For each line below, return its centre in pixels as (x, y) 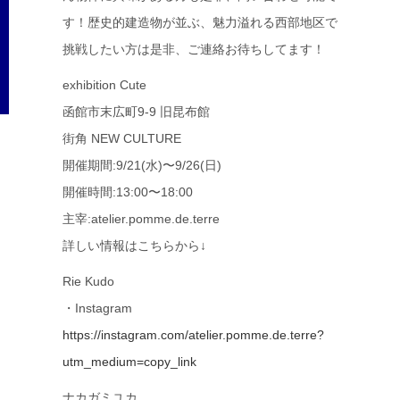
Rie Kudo (88, 281)
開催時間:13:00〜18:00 (128, 192)
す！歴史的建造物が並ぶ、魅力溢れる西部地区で (200, 22)
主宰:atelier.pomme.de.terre (141, 219)
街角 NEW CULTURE (122, 138)
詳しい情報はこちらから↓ (134, 246)
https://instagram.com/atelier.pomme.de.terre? (193, 335)
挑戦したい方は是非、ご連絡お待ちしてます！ (194, 49)
